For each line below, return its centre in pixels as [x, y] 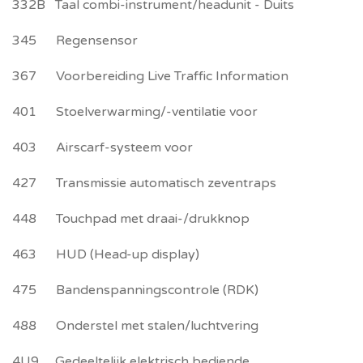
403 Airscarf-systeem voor [102, 147]
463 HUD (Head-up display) [106, 254]
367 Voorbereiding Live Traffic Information [150, 76]
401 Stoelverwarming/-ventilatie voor [135, 112]
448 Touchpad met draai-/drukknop [131, 219]
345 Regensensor [75, 41]
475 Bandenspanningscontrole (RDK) [135, 290]
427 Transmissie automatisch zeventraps [144, 183]
